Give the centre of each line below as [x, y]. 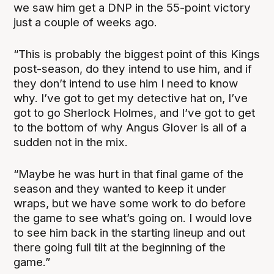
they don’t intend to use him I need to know [126, 83]
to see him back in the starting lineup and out [130, 232]
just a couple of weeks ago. [86, 22]
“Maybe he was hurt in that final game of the [129, 174]
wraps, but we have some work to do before [130, 203]
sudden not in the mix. [71, 142]
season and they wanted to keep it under [120, 188]
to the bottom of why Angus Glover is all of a [130, 127]
